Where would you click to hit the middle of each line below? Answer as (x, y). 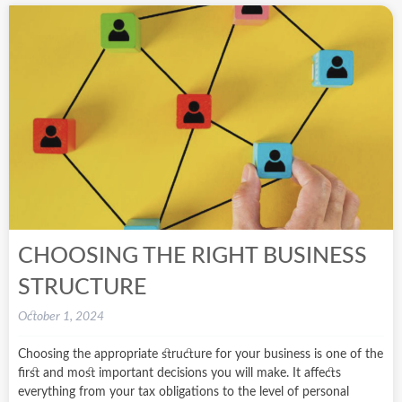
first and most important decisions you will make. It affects (179, 373)
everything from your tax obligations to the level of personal (184, 392)
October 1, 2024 (61, 316)
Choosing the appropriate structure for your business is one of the (201, 354)
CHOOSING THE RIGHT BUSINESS (192, 256)
